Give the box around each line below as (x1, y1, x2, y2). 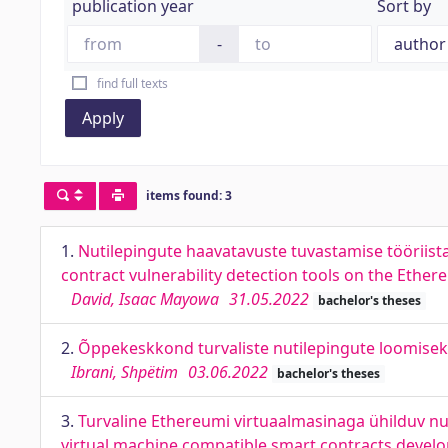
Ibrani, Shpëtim (71, 361, 178, 383)
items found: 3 (145, 187, 232, 205)
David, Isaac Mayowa (71, 288, 219, 310)
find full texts (96, 75, 168, 92)
